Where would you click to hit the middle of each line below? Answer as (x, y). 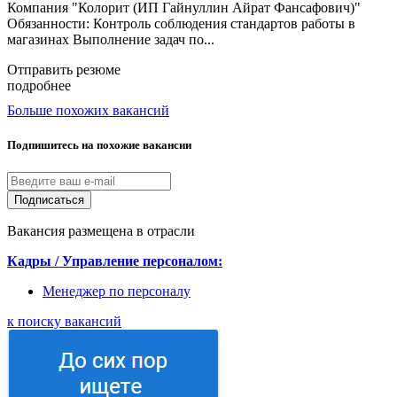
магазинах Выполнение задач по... (111, 39)
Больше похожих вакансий (88, 110)
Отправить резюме (64, 69)
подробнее (39, 85)
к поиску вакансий (64, 322)
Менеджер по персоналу (117, 292)
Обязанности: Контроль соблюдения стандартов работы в (181, 23)
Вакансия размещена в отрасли (101, 231)
